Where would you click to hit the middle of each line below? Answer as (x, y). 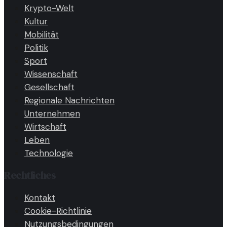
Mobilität (42, 35)
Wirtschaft (45, 127)
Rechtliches (30, 176)
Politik (36, 48)
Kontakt (40, 198)
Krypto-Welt (49, 8)
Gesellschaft (49, 87)
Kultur (36, 22)
